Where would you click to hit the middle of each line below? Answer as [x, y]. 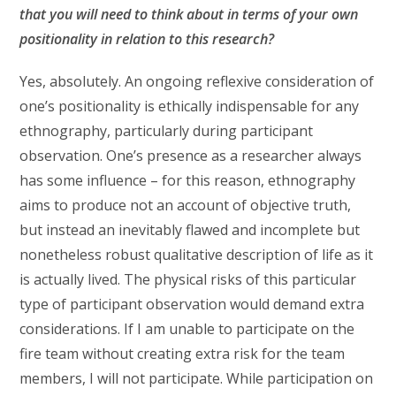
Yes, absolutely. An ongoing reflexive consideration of [197, 81]
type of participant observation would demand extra [192, 304]
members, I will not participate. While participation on [197, 378]
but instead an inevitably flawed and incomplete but [190, 229]
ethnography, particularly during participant [167, 130]
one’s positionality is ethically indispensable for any [190, 106]
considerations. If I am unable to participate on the [187, 328]
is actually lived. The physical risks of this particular [188, 279]
